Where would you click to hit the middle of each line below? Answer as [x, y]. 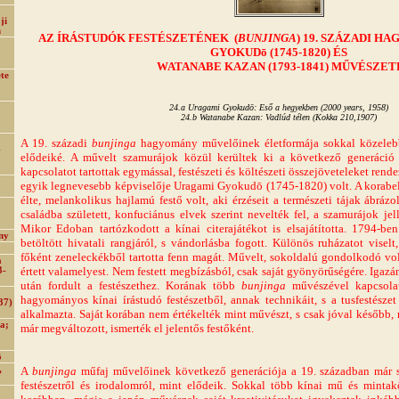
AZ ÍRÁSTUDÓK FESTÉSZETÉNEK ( [138, 38]
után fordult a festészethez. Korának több [131, 285]
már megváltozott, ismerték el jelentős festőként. [137, 328]
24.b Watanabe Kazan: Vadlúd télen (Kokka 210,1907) [279, 117]
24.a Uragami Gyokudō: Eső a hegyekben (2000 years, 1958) [279, 107]
